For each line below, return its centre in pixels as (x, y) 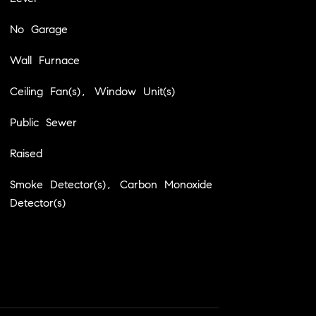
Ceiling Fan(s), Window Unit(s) (92, 91)
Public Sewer (43, 122)
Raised (26, 153)
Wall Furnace (44, 60)
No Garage (38, 29)
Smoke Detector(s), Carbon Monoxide (111, 184)
